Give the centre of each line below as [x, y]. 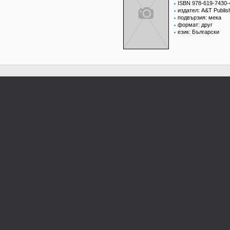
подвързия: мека [199, 18]
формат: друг [195, 25]
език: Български [198, 32]
